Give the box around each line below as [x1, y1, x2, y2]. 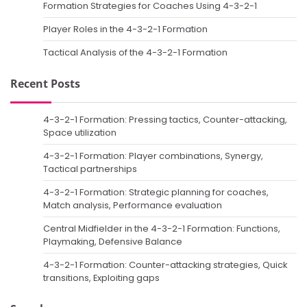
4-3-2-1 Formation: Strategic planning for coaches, [43, 186, 269, 199]
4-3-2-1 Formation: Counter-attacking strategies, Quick [43, 258, 287, 272]
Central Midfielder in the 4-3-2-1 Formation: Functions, [43, 222, 280, 236]
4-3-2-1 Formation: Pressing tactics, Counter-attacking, [43, 113, 287, 127]
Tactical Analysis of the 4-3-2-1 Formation [43, 46, 228, 60]
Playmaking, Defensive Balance [43, 235, 182, 249]
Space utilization [43, 126, 116, 140]
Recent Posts [10, 76, 80, 92]
